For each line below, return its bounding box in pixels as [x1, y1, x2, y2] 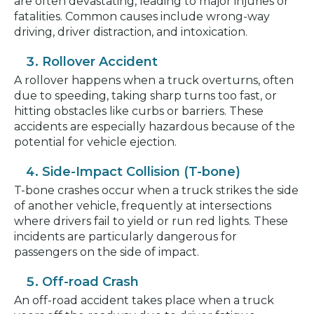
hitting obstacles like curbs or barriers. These [14, 104, 264, 118]
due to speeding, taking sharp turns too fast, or [14, 89, 277, 103]
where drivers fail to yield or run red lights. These [14, 214, 288, 228]
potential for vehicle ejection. [14, 135, 177, 149]
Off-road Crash [42, 274, 139, 290]
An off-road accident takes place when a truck [14, 294, 274, 308]
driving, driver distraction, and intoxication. [14, 25, 247, 39]
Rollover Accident [42, 54, 158, 70]
